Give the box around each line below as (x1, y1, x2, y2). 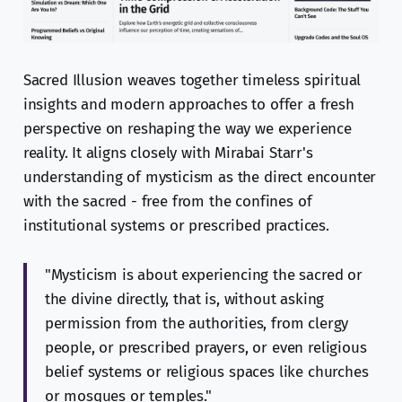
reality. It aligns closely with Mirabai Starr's (22, 144, 313, 163)
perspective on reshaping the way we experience (22, 119, 352, 139)
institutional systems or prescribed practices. (22, 216, 329, 236)
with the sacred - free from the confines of (22, 192, 312, 212)
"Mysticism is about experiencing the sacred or (44, 266, 363, 285)
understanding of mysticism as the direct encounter (22, 168, 377, 188)
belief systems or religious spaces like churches (44, 363, 369, 382)
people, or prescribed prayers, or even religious (44, 338, 367, 358)
